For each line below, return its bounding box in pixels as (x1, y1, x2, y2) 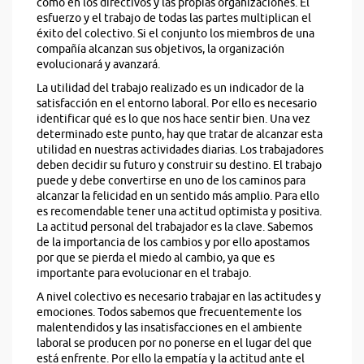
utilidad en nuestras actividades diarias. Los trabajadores (37, 143, 323, 158)
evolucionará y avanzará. (37, 58, 160, 72)
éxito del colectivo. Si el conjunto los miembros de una (37, 27, 314, 41)
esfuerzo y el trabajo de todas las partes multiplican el (37, 11, 311, 26)
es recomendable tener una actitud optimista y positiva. (37, 205, 322, 219)
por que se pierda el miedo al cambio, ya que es (37, 251, 275, 266)
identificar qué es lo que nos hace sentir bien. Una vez (37, 112, 310, 127)
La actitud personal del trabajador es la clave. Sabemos (37, 220, 313, 235)
